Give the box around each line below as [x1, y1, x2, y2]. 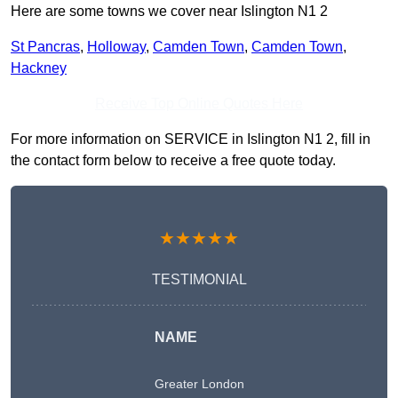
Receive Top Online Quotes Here [95, 96, 303, 112]
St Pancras [11, 39, 80, 55]
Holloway [87, 39, 146, 55]
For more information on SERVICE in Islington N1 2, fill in [11, 131, 370, 147]
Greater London [154, 377, 244, 392]
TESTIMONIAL [151, 272, 247, 288]
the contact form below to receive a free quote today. [11, 153, 336, 169]
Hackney [11, 60, 67, 76]
